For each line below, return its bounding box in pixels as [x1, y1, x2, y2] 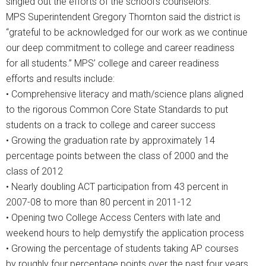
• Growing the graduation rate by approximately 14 [6, 135, 215, 147]
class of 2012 [6, 166, 63, 178]
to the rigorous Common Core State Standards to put [6, 104, 228, 116]
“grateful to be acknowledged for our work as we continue [6, 27, 248, 39]
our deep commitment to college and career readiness [6, 42, 235, 54]
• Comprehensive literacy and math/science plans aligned [6, 88, 243, 100]
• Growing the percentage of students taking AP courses [6, 243, 239, 255]
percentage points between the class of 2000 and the [6, 150, 229, 162]
